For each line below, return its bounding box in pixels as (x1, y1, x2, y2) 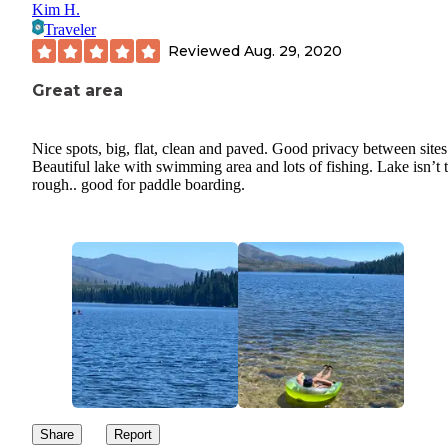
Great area (32, 81, 123, 101)
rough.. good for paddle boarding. (32, 176, 245, 194)
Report (114, 427, 152, 443)
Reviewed (168, 41, 244, 60)
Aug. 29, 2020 (244, 41, 342, 60)
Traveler (44, 21, 96, 39)
